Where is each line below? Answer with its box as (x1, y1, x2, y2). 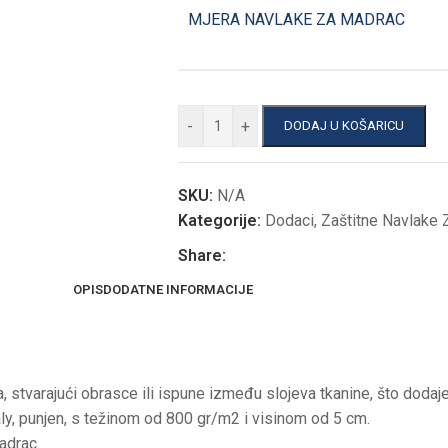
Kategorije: (177, 211, 261, 230)
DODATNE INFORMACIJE (103, 281, 253, 297)
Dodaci (264, 211, 314, 230)
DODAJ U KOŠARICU (283, 118, 404, 133)
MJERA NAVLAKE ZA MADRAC (187, 10, 405, 29)
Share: (177, 246, 226, 265)
